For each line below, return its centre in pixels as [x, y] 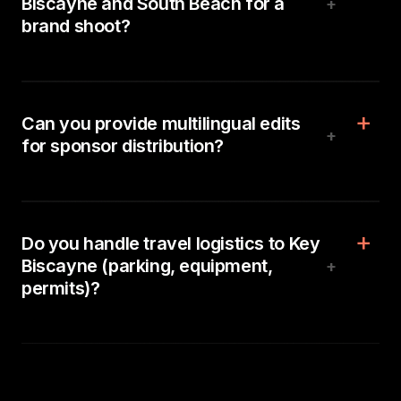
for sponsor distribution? [123, 146]
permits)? [61, 288]
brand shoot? [76, 26]
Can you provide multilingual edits [161, 124]
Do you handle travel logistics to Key [171, 243]
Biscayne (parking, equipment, [147, 266]
